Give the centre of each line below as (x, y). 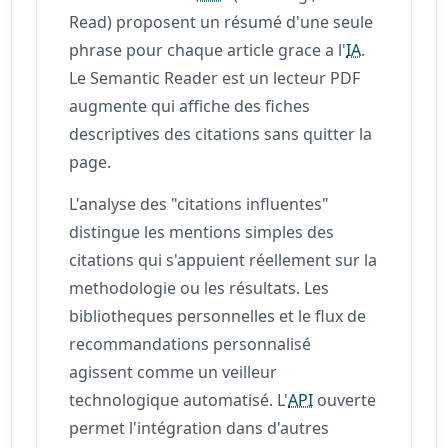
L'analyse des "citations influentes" (199, 203)
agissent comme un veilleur (173, 371)
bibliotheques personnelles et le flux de (218, 315)
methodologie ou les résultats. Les (199, 287)
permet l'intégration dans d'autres (199, 427)
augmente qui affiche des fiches (190, 105)
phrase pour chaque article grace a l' (208, 49)
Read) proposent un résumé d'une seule (221, 21)
